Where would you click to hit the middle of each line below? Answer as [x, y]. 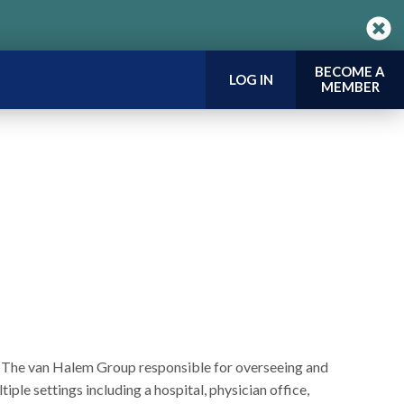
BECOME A [350, 71]
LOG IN [251, 80]
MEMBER [350, 86]
